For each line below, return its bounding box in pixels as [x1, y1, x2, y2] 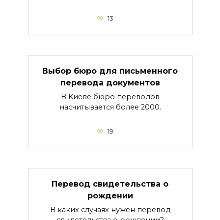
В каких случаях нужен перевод [50, 205, 170, 214]
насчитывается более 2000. [59, 102, 161, 111]
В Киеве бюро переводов [60, 92, 160, 101]
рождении [87, 191, 133, 200]
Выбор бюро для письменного [42, 66, 178, 76]
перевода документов [60, 78, 160, 87]
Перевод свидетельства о [52, 179, 168, 189]
